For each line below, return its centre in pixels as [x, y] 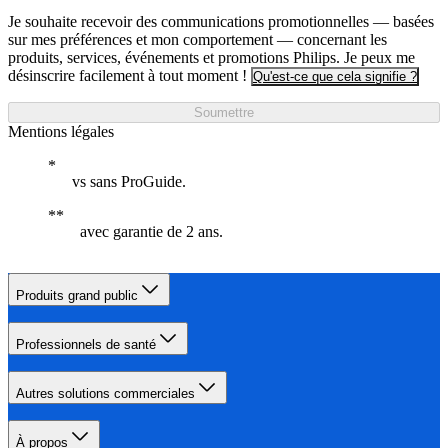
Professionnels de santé [86, 344]
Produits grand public [77, 295]
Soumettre [224, 112]
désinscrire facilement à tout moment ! [127, 75]
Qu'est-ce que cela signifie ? [335, 76]
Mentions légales [61, 131]
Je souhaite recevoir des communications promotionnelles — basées [221, 21]
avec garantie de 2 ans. [151, 231]
